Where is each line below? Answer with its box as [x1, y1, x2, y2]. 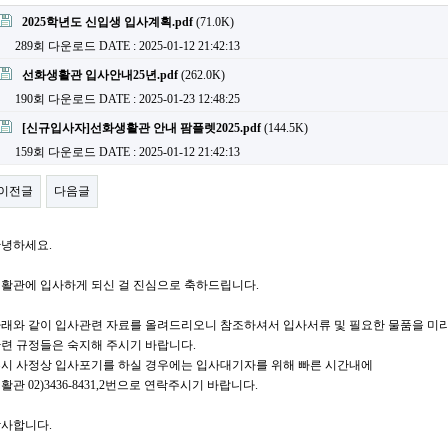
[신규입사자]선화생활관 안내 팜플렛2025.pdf [22, 121, 261, 135]
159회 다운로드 [15, 145, 96, 159]
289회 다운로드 [15, 39, 96, 53]
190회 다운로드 [15, 92, 96, 106]
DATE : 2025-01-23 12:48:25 [99, 92, 240, 106]
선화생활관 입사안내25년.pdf [22, 68, 178, 82]
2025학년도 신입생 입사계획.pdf [22, 15, 193, 29]
